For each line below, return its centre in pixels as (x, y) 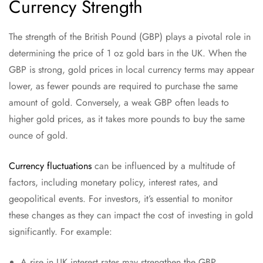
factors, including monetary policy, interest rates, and (113, 183)
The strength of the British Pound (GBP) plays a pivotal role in (130, 37)
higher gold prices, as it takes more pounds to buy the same (127, 119)
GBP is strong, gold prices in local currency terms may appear (131, 70)
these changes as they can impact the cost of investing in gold (131, 215)
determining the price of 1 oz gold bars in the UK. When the (128, 53)
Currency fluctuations (50, 166)
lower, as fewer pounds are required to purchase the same (123, 86)
